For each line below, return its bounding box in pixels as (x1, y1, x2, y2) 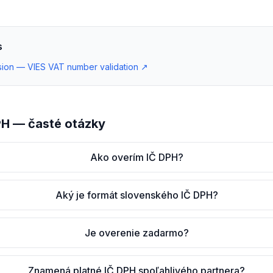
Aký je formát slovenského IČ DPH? (55, 189, 218, 201)
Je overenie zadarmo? (84, 227, 189, 239)
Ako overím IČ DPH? (90, 151, 183, 163)
